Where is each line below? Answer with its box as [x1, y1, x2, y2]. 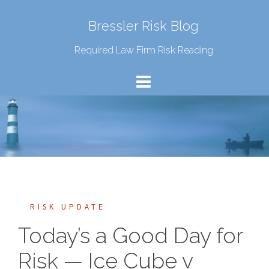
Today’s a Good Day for [18, 222, 243, 248]
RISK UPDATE [30, 201, 106, 212]
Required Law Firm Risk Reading [74, 44, 213, 56]
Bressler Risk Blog [88, 18, 199, 34]
